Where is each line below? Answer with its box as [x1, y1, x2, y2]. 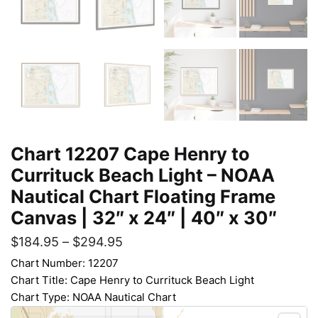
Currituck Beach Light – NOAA [11, 164, 275, 186]
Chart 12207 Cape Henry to [11, 143, 250, 165]
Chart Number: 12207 [11, 256, 119, 270]
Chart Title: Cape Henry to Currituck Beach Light [11, 273, 254, 287]
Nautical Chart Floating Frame [11, 185, 275, 207]
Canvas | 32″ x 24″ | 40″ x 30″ [11, 207, 277, 229]
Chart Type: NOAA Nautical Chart [11, 290, 176, 304]
